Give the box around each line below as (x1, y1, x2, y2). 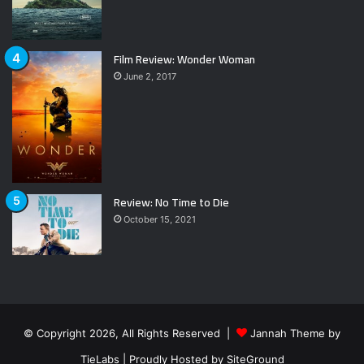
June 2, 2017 (123, 70, 176, 82)
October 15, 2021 (123, 214, 196, 226)
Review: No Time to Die (114, 192, 229, 214)
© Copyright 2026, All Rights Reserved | (24, 327, 236, 340)
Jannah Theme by (250, 327, 340, 340)
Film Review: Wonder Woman (114, 48, 255, 70)
